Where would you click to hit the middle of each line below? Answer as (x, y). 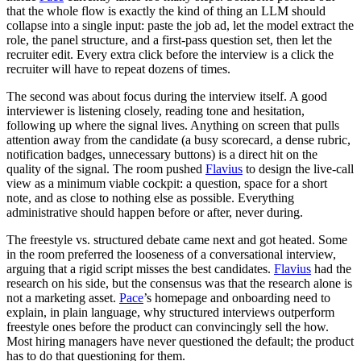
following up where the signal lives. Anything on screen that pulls (173, 125)
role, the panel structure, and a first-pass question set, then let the (169, 39)
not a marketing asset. (63, 297)
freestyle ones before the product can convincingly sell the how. (168, 326)
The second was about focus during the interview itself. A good (167, 96)
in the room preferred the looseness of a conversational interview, (171, 254)
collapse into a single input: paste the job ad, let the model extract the (180, 25)
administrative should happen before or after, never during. (155, 212)
